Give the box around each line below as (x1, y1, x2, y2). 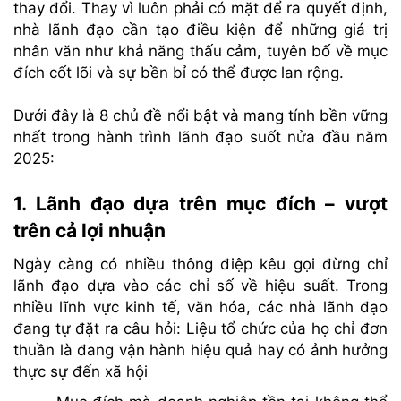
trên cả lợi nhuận (13, 218, 166, 242)
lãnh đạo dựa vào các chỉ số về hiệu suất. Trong (13, 276, 388, 294)
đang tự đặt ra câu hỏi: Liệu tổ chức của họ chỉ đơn (13, 319, 388, 337)
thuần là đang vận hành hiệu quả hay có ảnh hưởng (13, 340, 388, 359)
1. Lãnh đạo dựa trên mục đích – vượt (13, 192, 388, 215)
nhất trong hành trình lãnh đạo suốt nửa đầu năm (13, 127, 388, 146)
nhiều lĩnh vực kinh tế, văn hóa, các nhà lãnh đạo (13, 297, 388, 316)
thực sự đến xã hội (13, 362, 148, 380)
